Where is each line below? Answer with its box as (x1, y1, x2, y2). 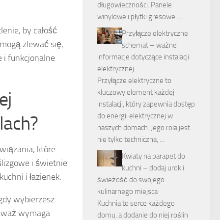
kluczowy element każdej (97, 88, 174, 97)
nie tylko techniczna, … (97, 135, 165, 144)
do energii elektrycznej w (97, 111, 173, 120)
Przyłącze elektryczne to (97, 76, 171, 85)
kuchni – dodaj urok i (122, 164, 184, 172)
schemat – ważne (122, 41, 177, 50)
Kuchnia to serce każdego (97, 199, 175, 208)
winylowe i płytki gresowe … (97, 12, 182, 21)
